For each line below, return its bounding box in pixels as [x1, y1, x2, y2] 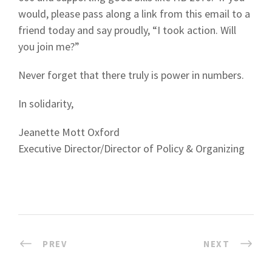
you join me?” [18, 39, 80, 53]
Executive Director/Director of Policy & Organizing [18, 141, 245, 155]
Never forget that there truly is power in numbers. [18, 68, 244, 82]
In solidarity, [18, 97, 73, 110]
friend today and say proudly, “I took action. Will [18, 23, 236, 37]
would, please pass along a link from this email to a [18, 7, 250, 21]
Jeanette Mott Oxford [18, 125, 120, 139]
